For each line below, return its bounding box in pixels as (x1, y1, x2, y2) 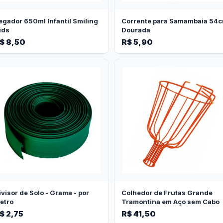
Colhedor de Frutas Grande (121, 188, 213, 197)
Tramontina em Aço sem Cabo (121, 197, 220, 206)
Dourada (121, 25, 150, 34)
